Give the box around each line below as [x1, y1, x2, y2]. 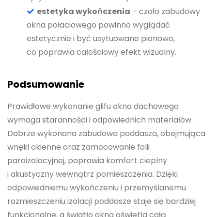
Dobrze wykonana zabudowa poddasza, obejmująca [7, 128, 205, 139]
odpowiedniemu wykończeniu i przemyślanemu [7, 182, 186, 193]
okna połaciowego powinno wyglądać [27, 19, 170, 31]
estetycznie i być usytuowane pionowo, [27, 33, 175, 44]
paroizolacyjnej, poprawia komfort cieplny [7, 155, 167, 166]
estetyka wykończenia [37, 6, 130, 17]
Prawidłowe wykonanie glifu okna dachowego [7, 101, 179, 112]
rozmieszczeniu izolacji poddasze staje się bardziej [7, 196, 196, 207]
